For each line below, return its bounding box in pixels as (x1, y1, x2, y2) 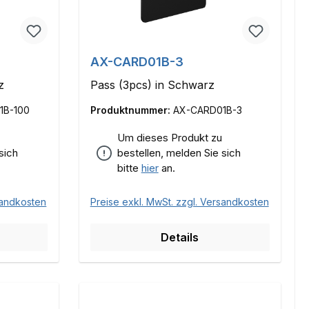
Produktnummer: (90, 104, 173, 117)
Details (161, 230, 199, 245)
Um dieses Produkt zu (117, 131, 222, 145)
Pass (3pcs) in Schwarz (90, 78, 215, 92)
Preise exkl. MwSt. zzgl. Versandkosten (90, 196, 269, 208)
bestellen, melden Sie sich (117, 146, 241, 160)
